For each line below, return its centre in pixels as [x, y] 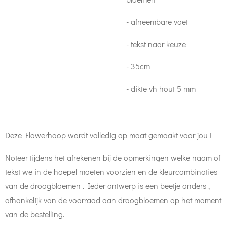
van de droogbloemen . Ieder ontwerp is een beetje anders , [107, 186]
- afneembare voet [157, 22]
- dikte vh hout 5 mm [161, 88]
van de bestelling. [35, 214]
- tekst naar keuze [156, 44]
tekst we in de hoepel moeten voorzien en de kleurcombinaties [111, 172]
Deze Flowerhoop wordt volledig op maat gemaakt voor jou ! [109, 135]
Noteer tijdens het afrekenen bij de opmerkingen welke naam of [113, 157]
